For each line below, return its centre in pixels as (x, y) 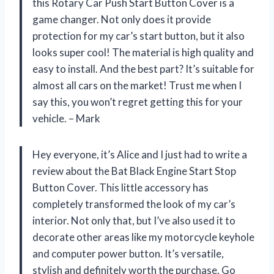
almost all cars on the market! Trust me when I (137, 85)
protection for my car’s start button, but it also (139, 35)
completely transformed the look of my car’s (134, 204)
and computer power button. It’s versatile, (128, 253)
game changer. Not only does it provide (122, 19)
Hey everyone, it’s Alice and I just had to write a (140, 154)
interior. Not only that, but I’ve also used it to (134, 220)
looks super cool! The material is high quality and (143, 52)
